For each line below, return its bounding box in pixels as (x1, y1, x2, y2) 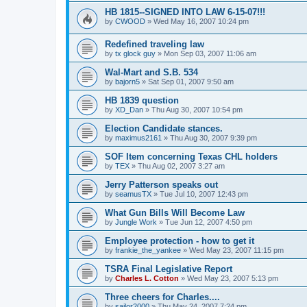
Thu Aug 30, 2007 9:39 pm (170, 134, 257, 143)
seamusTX (115, 190, 151, 199)
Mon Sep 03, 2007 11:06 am (164, 49, 256, 58)
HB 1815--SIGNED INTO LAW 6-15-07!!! (105, 7, 265, 18)
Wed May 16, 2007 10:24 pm (153, 17, 249, 26)
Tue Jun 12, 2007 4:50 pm (165, 218, 252, 227)
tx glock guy (115, 49, 156, 58)
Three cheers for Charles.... (105, 292, 220, 303)
